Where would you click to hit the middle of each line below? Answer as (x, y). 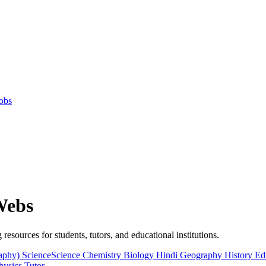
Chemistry (103, 255)
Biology (140, 255)
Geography (202, 255)
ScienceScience (52, 255)
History (240, 255)
